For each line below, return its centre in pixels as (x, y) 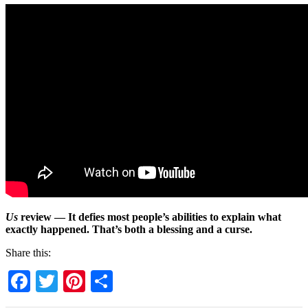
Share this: (28, 253)
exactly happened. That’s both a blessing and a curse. (129, 230)
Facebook (73, 282)
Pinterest (124, 282)
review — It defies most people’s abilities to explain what (150, 217)
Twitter (90, 282)
